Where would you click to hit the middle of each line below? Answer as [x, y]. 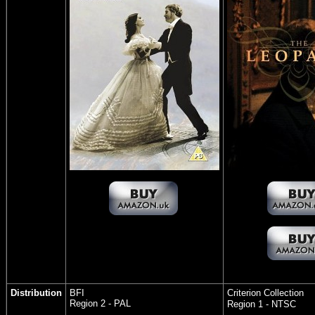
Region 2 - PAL [100, 303]
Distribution [36, 293]
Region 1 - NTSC [262, 304]
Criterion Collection [265, 293]
